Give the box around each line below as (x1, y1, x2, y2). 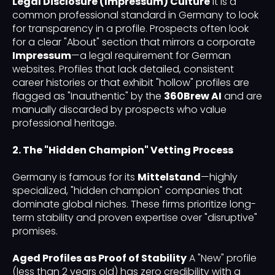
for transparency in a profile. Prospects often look (12, 21, 249, 36)
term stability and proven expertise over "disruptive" (12, 211, 257, 225)
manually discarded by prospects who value (12, 103, 227, 117)
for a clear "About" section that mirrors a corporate (12, 35, 255, 50)
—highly (201, 170, 238, 185)
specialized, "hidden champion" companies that (12, 184, 242, 198)
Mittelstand (137, 170, 201, 185)
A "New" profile (187, 251, 257, 266)
